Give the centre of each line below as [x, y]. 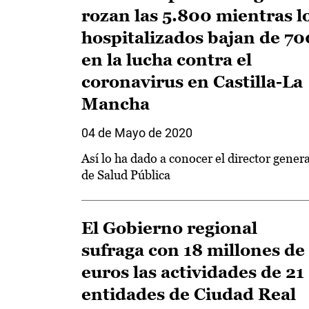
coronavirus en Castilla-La [192, 82]
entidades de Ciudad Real [189, 294]
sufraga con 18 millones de [193, 250]
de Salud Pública [126, 175]
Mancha [116, 104]
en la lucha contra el [167, 60]
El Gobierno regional [169, 228]
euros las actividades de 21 [193, 272]
